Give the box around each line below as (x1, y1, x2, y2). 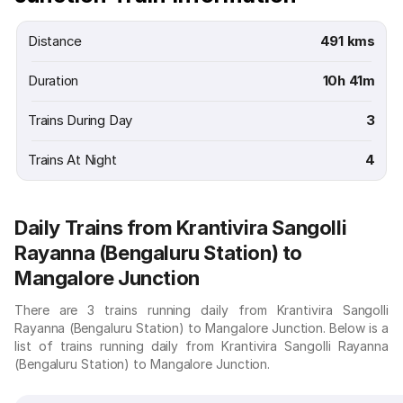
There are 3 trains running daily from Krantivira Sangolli (14, 302, 389, 318)
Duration (28, 72, 79, 89)
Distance (28, 32, 83, 49)
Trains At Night (28, 151, 117, 168)
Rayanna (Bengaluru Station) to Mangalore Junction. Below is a (14, 320, 389, 336)
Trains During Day (28, 112, 133, 129)
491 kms (319, 32, 375, 49)
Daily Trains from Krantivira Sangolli (14, 216, 347, 239)
